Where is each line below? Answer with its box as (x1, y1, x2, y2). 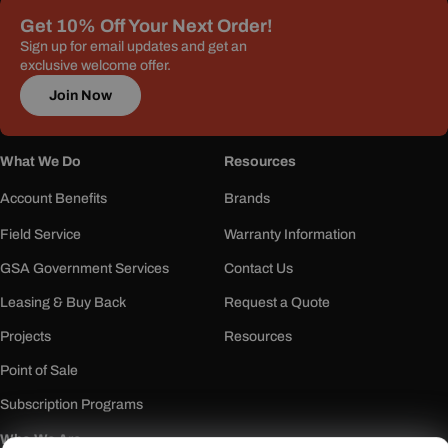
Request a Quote (224, 295, 330, 311)
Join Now (49, 87, 112, 103)
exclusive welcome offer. (20, 58, 171, 74)
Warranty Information (224, 227, 356, 243)
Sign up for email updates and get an (20, 39, 247, 55)
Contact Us (224, 261, 293, 277)
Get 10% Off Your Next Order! (20, 16, 272, 37)
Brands (224, 191, 270, 207)
